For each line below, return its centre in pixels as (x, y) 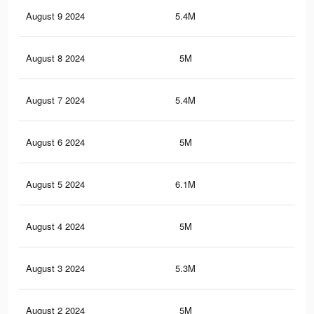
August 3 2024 (55, 268)
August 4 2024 (55, 226)
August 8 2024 (55, 58)
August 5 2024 (55, 184)
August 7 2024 (55, 100)
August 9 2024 (55, 16)
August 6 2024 (55, 142)
